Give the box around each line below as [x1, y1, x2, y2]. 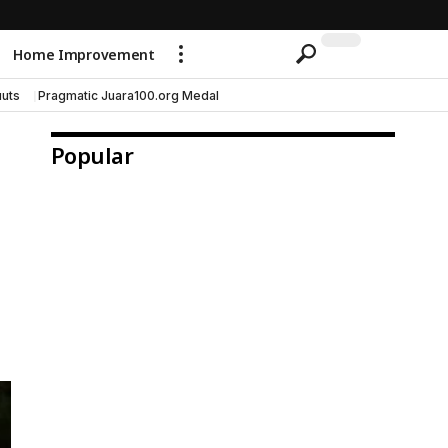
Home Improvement [13, 44, 155, 64]
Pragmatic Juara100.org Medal [38, 87, 219, 103]
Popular [50, 140, 134, 170]
